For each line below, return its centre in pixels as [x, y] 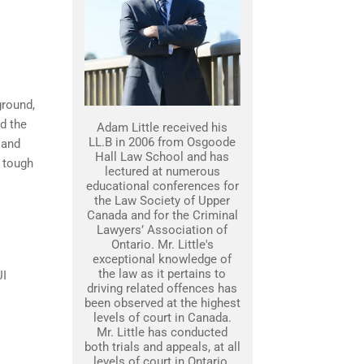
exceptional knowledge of [162, 259]
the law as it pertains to [162, 274]
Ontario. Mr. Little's [162, 245]
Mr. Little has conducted [162, 332]
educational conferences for [162, 186]
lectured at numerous [162, 171]
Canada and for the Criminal [162, 215]
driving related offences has [162, 288]
